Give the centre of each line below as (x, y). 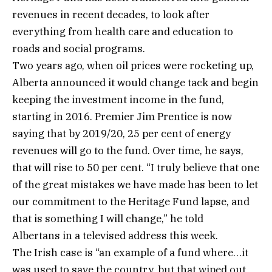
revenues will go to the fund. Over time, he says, (128, 151)
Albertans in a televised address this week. (115, 236)
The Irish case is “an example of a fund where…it (130, 253)
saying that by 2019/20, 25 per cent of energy (121, 134)
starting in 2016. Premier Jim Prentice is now (122, 117)
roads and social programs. (79, 49)
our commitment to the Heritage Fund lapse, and (131, 202)
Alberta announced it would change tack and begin (135, 83)
